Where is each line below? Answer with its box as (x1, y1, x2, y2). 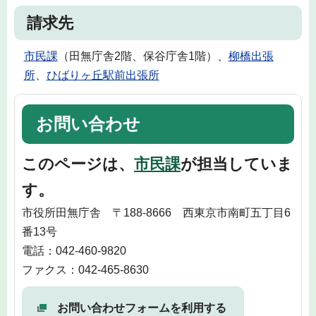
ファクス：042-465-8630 (22, 263, 149, 276)
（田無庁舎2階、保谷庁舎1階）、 (57, 49, 229, 62)
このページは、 (22, 154, 134, 173)
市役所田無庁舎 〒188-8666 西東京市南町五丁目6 (22, 206, 291, 219)
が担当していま (181, 154, 293, 173)
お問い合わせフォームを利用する (57, 301, 226, 314)
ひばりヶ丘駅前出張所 (46, 68, 159, 81)
